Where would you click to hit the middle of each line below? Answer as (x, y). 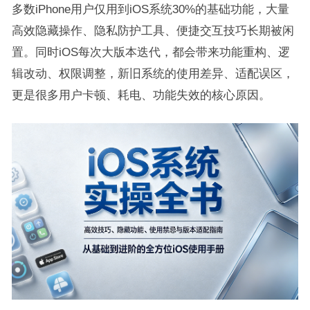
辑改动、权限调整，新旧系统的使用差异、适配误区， (153, 73)
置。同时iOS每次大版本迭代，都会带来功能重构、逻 (151, 52)
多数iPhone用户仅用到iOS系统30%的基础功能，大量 (150, 9)
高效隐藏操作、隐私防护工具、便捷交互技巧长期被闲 (153, 30)
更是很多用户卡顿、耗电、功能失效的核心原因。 (141, 95)
